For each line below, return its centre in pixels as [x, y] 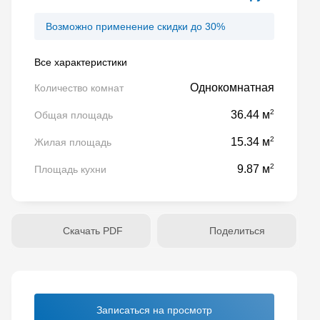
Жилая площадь [73, 142]
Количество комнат [79, 88]
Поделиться [237, 231]
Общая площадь [74, 115]
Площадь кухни [70, 169]
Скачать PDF [92, 231]
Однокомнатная [232, 87]
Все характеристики [81, 62]
